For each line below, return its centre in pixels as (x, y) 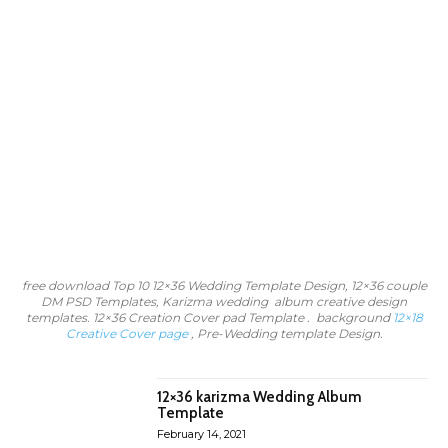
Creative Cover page (126, 333)
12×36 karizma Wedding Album (260, 397)
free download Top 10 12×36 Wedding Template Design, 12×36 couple (224, 285)
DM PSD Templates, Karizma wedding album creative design (224, 301)
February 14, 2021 (202, 434)
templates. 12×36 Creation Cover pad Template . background (209, 317)
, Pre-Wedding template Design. (285, 333)
